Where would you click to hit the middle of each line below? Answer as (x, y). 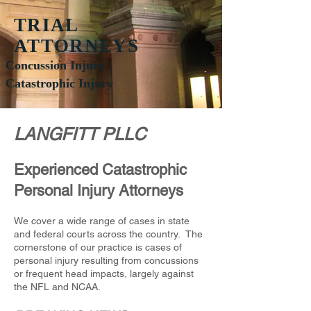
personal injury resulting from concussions (106, 260)
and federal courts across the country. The (108, 234)
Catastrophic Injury (59, 83)
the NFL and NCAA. (57, 287)
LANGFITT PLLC (80, 134)
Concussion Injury (57, 65)
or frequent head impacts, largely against (104, 274)
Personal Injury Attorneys (99, 191)
